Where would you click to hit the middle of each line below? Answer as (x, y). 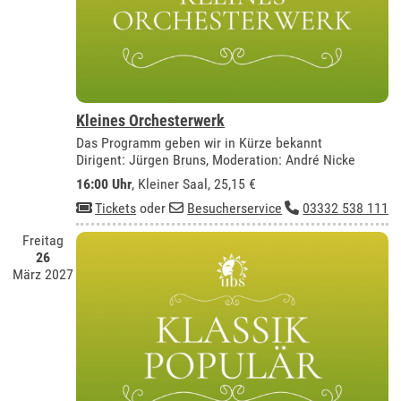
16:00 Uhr (104, 183)
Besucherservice (235, 208)
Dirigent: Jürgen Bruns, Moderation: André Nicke (216, 159)
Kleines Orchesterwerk (151, 120)
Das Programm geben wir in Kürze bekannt (200, 142)
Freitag (43, 241)
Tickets (116, 208)
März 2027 (43, 275)
